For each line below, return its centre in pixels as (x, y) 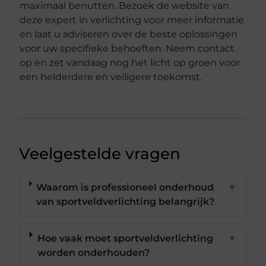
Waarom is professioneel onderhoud (125, 187)
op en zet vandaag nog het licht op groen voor (130, 62)
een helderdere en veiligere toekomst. (111, 77)
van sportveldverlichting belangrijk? (126, 201)
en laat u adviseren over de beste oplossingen (129, 34)
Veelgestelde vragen (100, 153)
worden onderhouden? (93, 252)
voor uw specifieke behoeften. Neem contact (127, 48)
